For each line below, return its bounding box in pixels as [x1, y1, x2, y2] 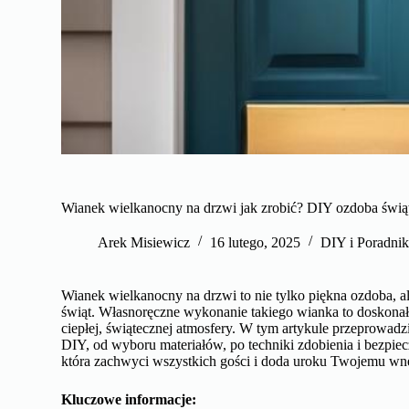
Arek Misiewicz [98, 234, 191, 250]
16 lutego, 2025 [210, 234, 301, 250]
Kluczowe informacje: [61, 391, 197, 407]
